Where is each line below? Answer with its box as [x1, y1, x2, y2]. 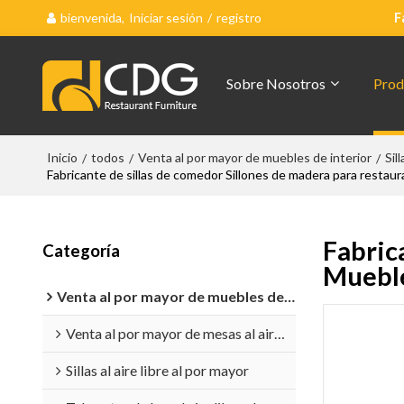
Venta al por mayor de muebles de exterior [56, 287, 284, 305]
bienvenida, [60, 10, 124, 25]
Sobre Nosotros [225, 75, 326, 92]
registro [216, 10, 262, 25]
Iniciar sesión [128, 10, 203, 25]
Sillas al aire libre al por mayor [65, 361, 249, 379]
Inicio [46, 150, 78, 165]
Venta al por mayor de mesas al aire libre [65, 324, 274, 342]
